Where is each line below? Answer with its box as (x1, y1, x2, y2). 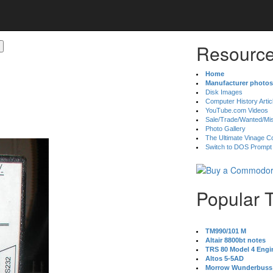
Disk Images (205, 88, 243, 96)
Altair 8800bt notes (205, 236, 266, 244)
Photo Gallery (205, 125, 246, 132)
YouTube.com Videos (205, 107, 269, 114)
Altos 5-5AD (205, 255, 244, 262)
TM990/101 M (205, 227, 247, 235)
